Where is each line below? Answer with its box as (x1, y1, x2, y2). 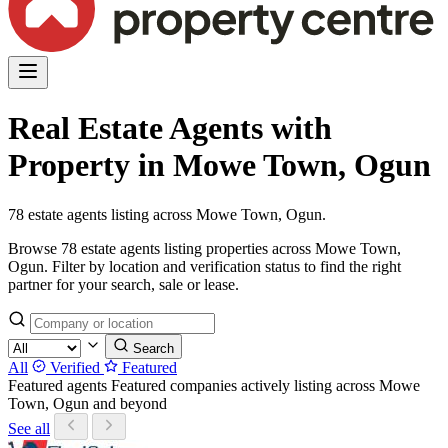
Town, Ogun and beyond (8, 394, 167, 412)
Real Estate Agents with (8, 110, 332, 147)
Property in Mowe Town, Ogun (8, 147, 431, 184)
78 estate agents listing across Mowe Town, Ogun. (8, 205, 326, 223)
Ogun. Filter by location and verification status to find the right (8, 257, 401, 275)
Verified (46, 358, 104, 376)
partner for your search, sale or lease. (8, 275, 239, 293)
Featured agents (8, 376, 107, 394)
